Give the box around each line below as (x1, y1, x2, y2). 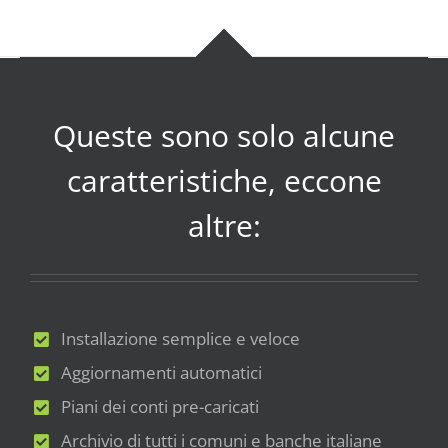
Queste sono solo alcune (53, 115, 395, 157)
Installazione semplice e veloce (61, 327, 301, 351)
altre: (187, 205, 261, 247)
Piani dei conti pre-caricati (61, 395, 260, 419)
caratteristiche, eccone (66, 160, 382, 202)
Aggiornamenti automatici (61, 361, 263, 385)
